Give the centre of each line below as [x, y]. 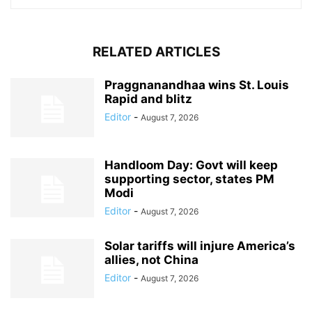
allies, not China [151, 260]
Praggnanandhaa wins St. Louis [197, 85]
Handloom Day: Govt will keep [191, 165]
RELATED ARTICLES [156, 52]
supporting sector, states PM [189, 179]
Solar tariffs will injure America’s [200, 246]
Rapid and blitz [148, 99]
